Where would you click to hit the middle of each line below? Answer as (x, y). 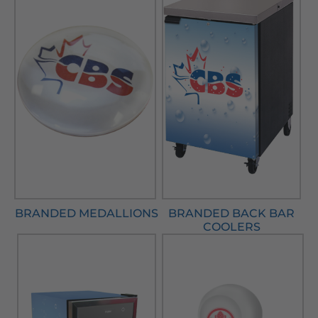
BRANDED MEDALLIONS (87, 214)
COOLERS (231, 227)
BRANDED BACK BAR (231, 214)
